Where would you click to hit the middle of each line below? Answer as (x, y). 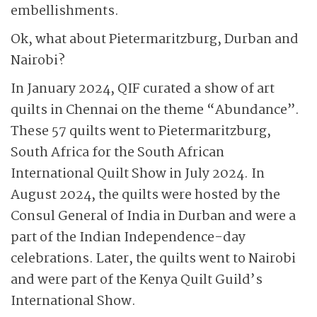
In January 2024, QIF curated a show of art (143, 89)
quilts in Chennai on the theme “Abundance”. (155, 110)
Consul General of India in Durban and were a (153, 217)
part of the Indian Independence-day (128, 238)
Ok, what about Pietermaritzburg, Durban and (155, 40)
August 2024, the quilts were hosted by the (145, 195)
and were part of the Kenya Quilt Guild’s (137, 280)
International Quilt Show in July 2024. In (138, 174)
